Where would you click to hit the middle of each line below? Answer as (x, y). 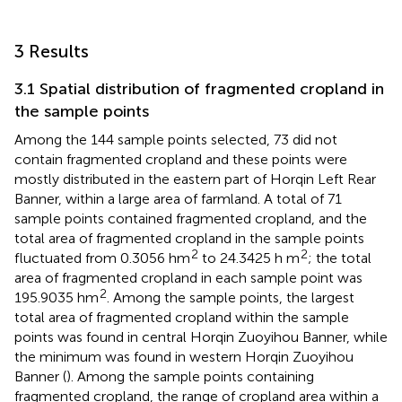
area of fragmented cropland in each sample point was (188, 277)
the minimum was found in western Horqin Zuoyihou (184, 356)
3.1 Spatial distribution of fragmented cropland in (199, 88)
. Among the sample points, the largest (231, 297)
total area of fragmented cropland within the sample (182, 317)
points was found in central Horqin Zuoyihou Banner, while (201, 336)
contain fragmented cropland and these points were (181, 159)
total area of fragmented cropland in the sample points (189, 238)
